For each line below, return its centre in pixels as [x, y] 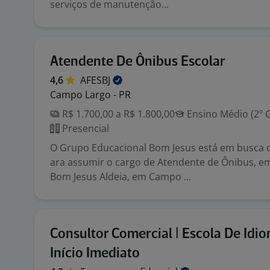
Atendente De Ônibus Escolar [138, 62]
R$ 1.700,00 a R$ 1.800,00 [117, 114]
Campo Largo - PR [90, 95]
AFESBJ [96, 80]
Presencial [84, 128]
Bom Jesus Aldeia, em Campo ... [121, 177]
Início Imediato [95, 253]
